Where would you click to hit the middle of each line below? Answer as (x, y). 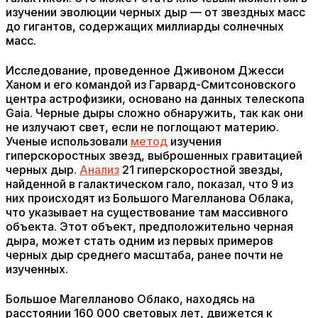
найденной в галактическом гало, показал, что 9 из (149, 184)
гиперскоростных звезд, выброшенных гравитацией (154, 155)
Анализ (99, 170)
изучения (194, 141)
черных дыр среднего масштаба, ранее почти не (144, 255)
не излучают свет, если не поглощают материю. (142, 127)
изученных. (37, 269)
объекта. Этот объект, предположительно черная (149, 226)
